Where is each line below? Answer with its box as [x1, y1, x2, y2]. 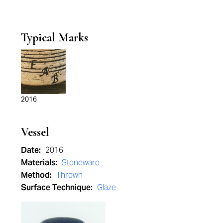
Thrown [56, 170, 83, 181]
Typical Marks [21, 30, 88, 45]
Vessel [21, 125, 49, 140]
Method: [21, 170, 54, 181]
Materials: [21, 157, 59, 168]
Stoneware [62, 157, 100, 168]
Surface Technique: [21, 182, 95, 193]
